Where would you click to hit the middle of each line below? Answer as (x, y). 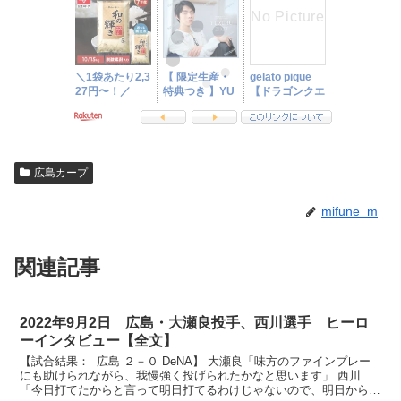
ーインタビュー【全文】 (99, 340)
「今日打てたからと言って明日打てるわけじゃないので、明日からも (200, 389)
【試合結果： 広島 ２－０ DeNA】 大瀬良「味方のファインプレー (196, 361)
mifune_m (350, 211)
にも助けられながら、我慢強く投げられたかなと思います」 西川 (191, 375)
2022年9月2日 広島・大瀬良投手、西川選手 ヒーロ (195, 322)
